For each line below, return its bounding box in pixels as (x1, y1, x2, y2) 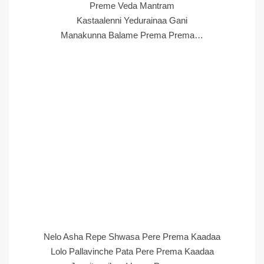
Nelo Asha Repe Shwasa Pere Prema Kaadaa (44, 232, 220, 242)
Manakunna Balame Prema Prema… (61, 30, 203, 40)
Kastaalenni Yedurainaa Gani (77, 15, 187, 25)
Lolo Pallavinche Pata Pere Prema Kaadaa (50, 246, 214, 256)
